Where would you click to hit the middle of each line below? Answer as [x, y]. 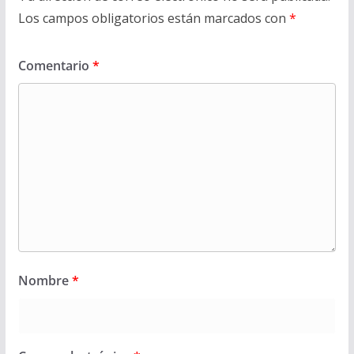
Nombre [45, 280]
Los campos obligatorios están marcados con [153, 18]
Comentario [55, 65]
